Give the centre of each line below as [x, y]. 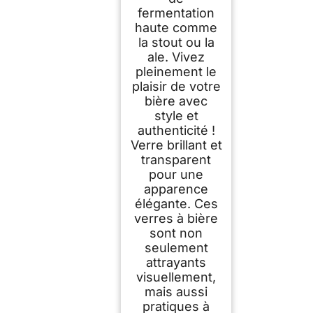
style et [176, 115]
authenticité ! [176, 130]
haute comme [176, 27]
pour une [176, 174]
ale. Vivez [176, 57]
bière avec [176, 101]
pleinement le [176, 71]
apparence [176, 189]
